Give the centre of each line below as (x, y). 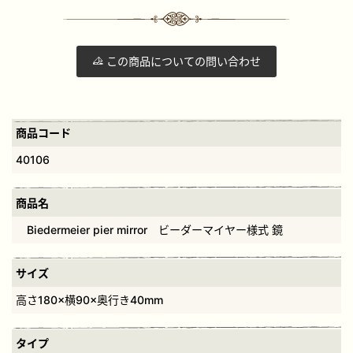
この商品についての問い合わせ (182, 61)
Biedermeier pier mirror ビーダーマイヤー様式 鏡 (149, 230)
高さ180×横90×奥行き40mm (89, 300)
